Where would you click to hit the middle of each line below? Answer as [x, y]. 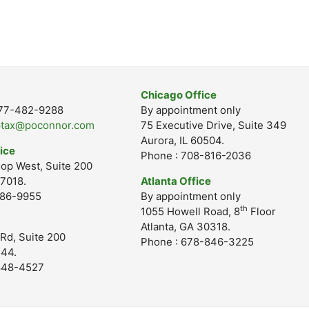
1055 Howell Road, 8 [190, 211]
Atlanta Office [176, 181]
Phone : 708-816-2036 [196, 156]
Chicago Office [179, 95]
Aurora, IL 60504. [182, 140]
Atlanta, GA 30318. [186, 227]
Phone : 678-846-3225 [197, 242]
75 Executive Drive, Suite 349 [213, 125]
